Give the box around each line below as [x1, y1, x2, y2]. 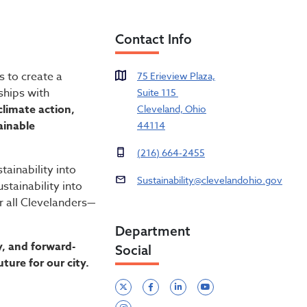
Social [115, 242, 151, 259]
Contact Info [115, 31, 192, 48]
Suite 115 [137, 86, 178, 99]
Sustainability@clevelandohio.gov [137, 173, 282, 187]
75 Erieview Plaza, [137, 69, 215, 83]
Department [115, 223, 191, 240]
